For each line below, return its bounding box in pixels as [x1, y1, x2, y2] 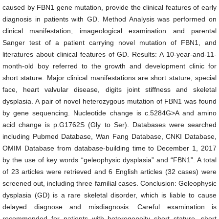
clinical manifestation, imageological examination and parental [2, 27, 217, 35]
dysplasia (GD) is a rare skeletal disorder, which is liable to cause [2, 191, 217, 199]
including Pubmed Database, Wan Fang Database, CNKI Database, [2, 132, 217, 140]
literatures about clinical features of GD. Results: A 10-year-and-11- [2, 50, 217, 58]
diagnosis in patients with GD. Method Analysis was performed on [2, 15, 217, 23]
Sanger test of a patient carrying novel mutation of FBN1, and [2, 39, 217, 46]
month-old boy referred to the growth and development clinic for [2, 62, 217, 70]
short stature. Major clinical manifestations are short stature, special [2, 74, 217, 82]
